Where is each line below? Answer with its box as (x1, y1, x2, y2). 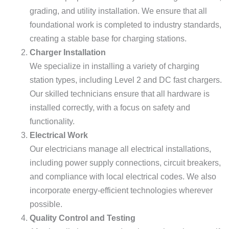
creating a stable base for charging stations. (30, 34, 187, 43)
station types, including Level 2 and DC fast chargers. (30, 76, 222, 84)
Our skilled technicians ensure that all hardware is (30, 89, 210, 98)
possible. (30, 200, 62, 209)
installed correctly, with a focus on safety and (30, 103, 190, 112)
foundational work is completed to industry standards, (30, 20, 221, 29)
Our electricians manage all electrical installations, (30, 145, 211, 153)
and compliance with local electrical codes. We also (30, 172, 216, 181)
